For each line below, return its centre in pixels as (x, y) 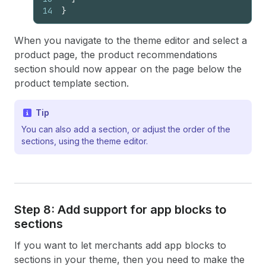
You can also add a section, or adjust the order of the (126, 129)
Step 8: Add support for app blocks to (120, 210)
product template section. (72, 83)
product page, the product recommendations (116, 55)
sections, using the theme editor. (85, 141)
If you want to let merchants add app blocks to (120, 245)
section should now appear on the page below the (128, 69)
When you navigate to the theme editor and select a (131, 40)
